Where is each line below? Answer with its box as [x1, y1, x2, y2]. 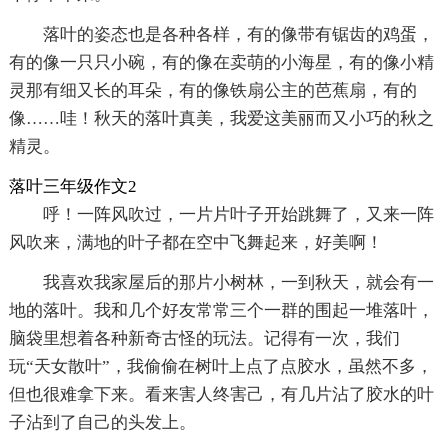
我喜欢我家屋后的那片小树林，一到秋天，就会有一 [42, 272, 434, 292]
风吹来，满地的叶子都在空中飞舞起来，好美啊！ [8, 232, 383, 252]
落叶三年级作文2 [8, 176, 137, 196]
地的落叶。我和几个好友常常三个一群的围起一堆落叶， [8, 300, 434, 320]
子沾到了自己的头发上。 [8, 412, 196, 432]
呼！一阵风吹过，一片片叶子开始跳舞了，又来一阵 [42, 204, 434, 224]
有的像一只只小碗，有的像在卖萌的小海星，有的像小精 [8, 52, 434, 72]
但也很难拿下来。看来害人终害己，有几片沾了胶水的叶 [8, 384, 434, 404]
